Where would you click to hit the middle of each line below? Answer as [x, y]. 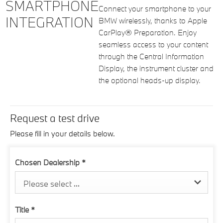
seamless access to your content [153, 44]
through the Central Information [151, 56]
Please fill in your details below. [62, 133]
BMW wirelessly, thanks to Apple [153, 20]
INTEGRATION [50, 22]
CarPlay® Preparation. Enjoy [148, 32]
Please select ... [52, 183]
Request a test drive [55, 118]
